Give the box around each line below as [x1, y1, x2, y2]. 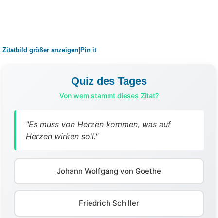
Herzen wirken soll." [26, 131, 98, 141]
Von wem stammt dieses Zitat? [59, 91, 159, 100]
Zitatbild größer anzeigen [2, 46, 78, 54]
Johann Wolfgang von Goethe [57, 166, 161, 176]
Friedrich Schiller [79, 198, 139, 208]
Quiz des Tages [71, 74, 147, 87]
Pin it [80, 46, 96, 54]
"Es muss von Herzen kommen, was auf [26, 119, 171, 129]
